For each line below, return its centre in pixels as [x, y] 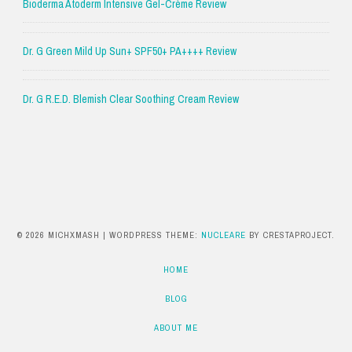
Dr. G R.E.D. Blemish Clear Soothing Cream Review [130, 99]
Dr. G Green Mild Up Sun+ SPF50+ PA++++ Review [129, 51]
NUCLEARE [224, 235]
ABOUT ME [176, 327]
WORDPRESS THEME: [155, 235]
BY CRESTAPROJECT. [290, 235]
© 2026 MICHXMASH [60, 235]
